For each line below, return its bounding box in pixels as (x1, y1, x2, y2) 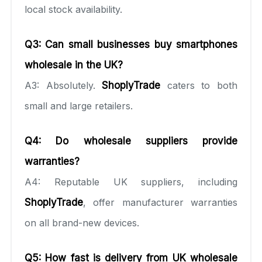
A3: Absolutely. (25, 79, 102, 91)
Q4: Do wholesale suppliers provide (25, 135, 237, 147)
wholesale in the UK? (25, 58, 123, 71)
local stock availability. (25, 3, 122, 15)
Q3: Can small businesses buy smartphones (25, 38, 237, 50)
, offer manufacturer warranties (83, 196, 237, 208)
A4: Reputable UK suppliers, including (25, 175, 237, 188)
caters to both (160, 79, 238, 91)
